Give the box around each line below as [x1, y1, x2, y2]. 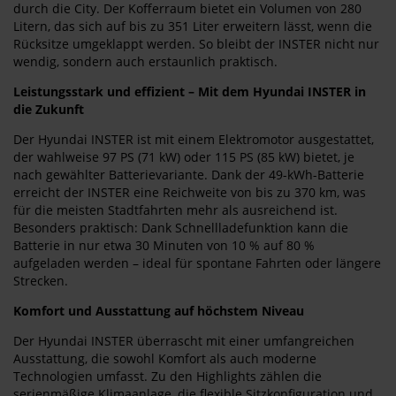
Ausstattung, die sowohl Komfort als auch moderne [13, 350, 316, 367]
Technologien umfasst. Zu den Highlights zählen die [13, 368, 322, 385]
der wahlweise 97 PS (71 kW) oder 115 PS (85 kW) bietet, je [13, 148, 354, 165]
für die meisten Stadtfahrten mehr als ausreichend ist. [13, 202, 338, 218]
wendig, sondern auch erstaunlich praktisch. [13, 53, 278, 70]
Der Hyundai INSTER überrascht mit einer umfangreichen [13, 332, 354, 349]
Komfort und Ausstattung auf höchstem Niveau [13, 302, 304, 319]
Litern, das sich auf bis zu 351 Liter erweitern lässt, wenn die [13, 18, 372, 34]
